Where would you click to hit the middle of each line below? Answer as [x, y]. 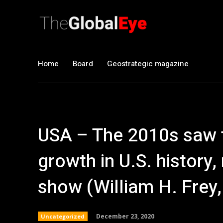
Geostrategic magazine [148, 64]
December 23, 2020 [125, 216]
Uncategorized [63, 217]
